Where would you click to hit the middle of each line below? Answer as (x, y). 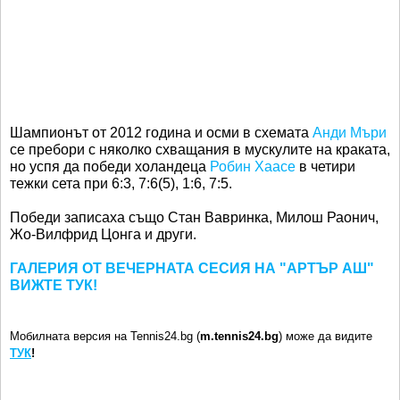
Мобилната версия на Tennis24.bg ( (105, 337)
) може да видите (325, 337)
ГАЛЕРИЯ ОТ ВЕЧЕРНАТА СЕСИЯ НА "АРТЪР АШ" (192, 269)
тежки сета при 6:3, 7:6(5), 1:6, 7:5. (121, 184)
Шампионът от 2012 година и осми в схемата (161, 133)
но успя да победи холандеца (110, 167)
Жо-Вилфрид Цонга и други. (103, 235)
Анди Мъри (350, 133)
